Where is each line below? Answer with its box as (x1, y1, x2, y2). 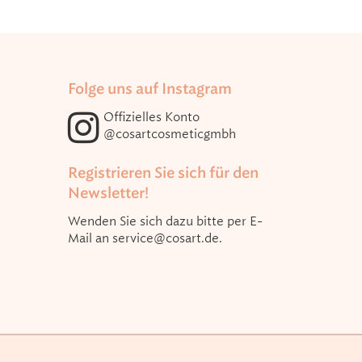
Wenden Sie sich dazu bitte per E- (67, 213, 263, 229)
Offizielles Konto (103, 108, 200, 125)
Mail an (67, 229, 112, 246)
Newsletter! (67, 183, 149, 203)
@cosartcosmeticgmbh (103, 125, 236, 142)
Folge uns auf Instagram (67, 78, 232, 99)
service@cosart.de (112, 229, 219, 246)
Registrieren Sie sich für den (67, 162, 259, 183)
